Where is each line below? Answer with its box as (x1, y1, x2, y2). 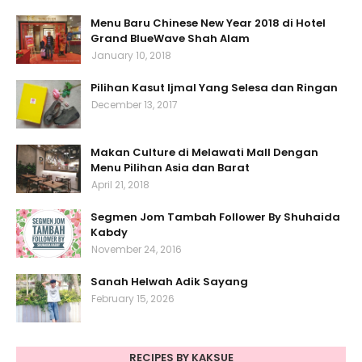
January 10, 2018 (91, 48, 171, 63)
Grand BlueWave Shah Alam (90, 31, 250, 47)
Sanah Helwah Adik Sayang (90, 274, 248, 290)
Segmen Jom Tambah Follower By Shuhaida (90, 209, 340, 225)
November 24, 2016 (91, 242, 182, 257)
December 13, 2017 (91, 98, 178, 112)
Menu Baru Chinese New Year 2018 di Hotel (90, 15, 326, 32)
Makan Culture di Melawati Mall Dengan (90, 145, 318, 161)
